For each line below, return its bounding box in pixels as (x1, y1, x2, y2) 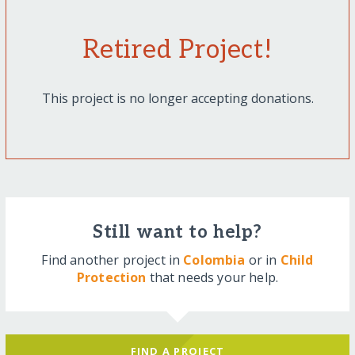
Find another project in (41, 251, 184, 269)
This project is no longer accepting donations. (41, 90, 314, 108)
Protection (76, 269, 147, 287)
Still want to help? (93, 222, 262, 244)
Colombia (183, 251, 246, 269)
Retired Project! (82, 35, 273, 66)
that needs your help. (146, 269, 279, 287)
